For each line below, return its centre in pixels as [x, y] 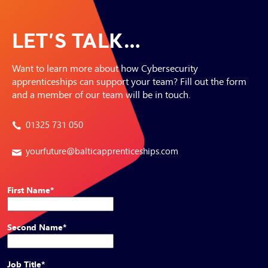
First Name [29, 189]
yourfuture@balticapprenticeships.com [102, 150]
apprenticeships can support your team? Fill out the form [129, 80]
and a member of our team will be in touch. [101, 94]
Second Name [35, 226]
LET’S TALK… [77, 40]
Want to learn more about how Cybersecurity [105, 67]
